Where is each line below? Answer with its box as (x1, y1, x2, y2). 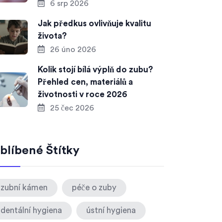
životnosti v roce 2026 (38, 90, 127, 99)
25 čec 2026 (48, 104, 94, 112)
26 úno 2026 (48, 46, 96, 54)
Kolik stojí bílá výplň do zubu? (38, 65, 153, 74)
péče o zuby (72, 183, 116, 192)
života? (38, 32, 67, 40)
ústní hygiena (86, 206, 136, 215)
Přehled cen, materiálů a (38, 78, 133, 86)
